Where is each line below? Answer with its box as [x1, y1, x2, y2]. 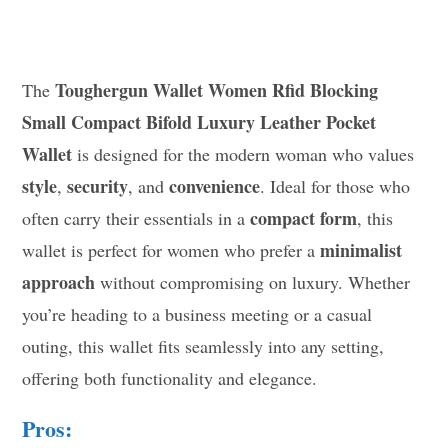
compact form [250, 204, 358, 231]
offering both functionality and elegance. [22, 365, 318, 390]
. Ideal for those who [260, 173, 411, 198]
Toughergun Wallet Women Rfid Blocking [55, 76, 379, 103]
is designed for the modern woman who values [72, 141, 415, 166]
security [67, 172, 129, 199]
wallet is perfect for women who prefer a [22, 237, 321, 262]
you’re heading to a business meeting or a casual [22, 301, 373, 326]
